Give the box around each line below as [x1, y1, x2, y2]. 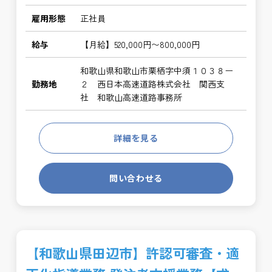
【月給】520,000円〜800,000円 [80, 38, 200, 50]
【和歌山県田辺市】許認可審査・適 [25, 243, 240, 262]
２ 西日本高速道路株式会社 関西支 [80, 78, 225, 90]
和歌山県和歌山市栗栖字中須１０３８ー [80, 64, 234, 76]
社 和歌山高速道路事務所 [80, 91, 183, 103]
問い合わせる [109, 172, 163, 184]
